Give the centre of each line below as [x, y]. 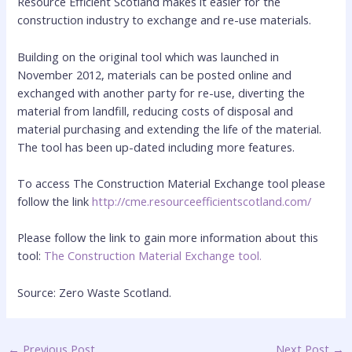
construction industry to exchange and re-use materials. [165, 20]
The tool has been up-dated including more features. [156, 147]
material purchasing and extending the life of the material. [170, 128]
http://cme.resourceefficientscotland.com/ [202, 201]
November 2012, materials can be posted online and [155, 74]
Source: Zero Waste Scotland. [95, 292]
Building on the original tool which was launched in [148, 56]
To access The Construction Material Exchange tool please [172, 183]
